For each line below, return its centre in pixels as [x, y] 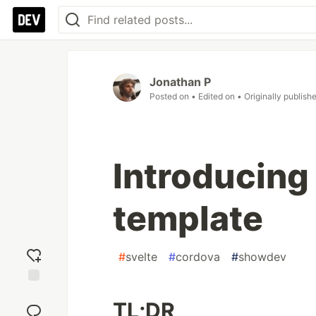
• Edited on [214, 96]
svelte [141, 257]
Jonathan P [180, 82]
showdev [262, 257]
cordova [198, 257]
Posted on [170, 96]
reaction [34, 305]
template [188, 218]
